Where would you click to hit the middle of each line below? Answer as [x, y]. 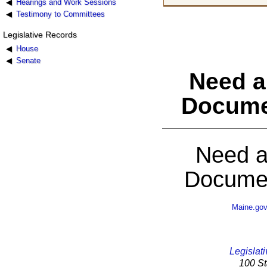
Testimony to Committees [60, 14]
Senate [28, 60]
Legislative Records [40, 34]
